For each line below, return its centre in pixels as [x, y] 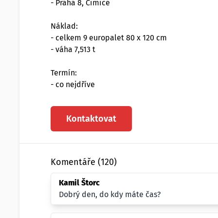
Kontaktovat [91, 119]
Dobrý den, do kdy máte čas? [110, 194]
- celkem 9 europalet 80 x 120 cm [109, 38]
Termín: [64, 73]
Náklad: [64, 26]
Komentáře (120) [84, 162]
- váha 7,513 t [73, 49]
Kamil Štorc [79, 183]
